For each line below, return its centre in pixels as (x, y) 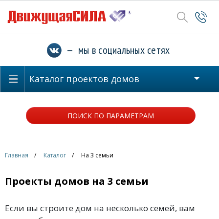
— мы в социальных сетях (116, 50)
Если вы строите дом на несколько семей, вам (100, 208)
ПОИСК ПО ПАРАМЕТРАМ (110, 116)
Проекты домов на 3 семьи (77, 181)
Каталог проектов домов (84, 79)
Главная (17, 155)
